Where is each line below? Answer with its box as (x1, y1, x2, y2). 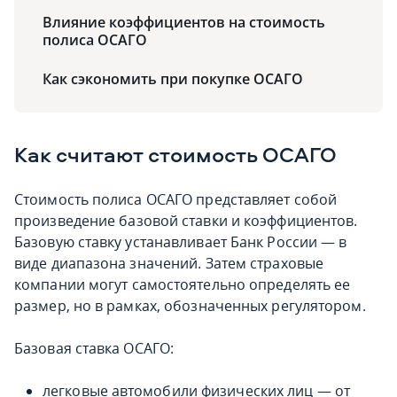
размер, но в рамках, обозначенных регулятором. (14, 296, 366, 315)
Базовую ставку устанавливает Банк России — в (14, 232, 347, 252)
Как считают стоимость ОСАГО (14, 140, 337, 168)
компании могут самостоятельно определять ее (14, 275, 351, 294)
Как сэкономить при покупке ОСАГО (43, 69, 303, 89)
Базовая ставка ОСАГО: (14, 339, 175, 358)
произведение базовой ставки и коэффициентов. (14, 211, 358, 230)
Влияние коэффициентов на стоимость (43, 12, 325, 32)
